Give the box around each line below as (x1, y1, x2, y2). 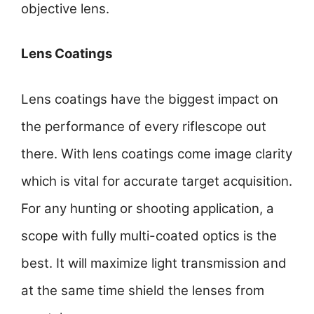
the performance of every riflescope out (21, 118, 266, 135)
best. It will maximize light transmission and (21, 254, 287, 271)
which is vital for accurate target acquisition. (21, 172, 292, 189)
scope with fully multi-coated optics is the (21, 227, 277, 244)
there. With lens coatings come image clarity (21, 145, 292, 162)
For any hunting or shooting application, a (21, 200, 274, 217)
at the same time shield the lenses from (21, 282, 264, 299)
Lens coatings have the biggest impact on (21, 90, 278, 107)
